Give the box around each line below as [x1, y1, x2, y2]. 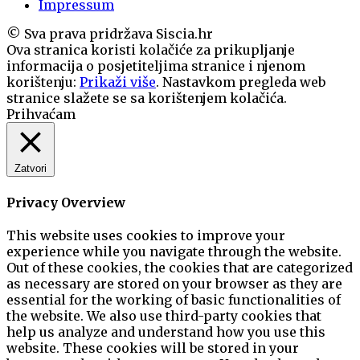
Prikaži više [80, 74, 156, 91]
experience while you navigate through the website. [6, 243, 342, 260]
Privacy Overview [6, 194, 125, 211]
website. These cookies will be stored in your [6, 339, 299, 356]
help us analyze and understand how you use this [6, 323, 325, 340]
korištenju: [6, 74, 80, 91]
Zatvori [14, 162, 47, 175]
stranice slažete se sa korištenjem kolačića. [6, 90, 287, 107]
